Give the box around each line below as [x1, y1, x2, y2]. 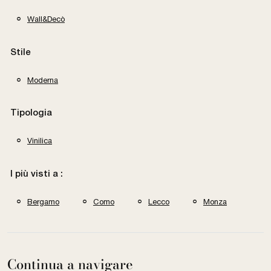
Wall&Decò [27, 14, 65, 24]
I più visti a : [10, 169, 63, 178]
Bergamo [27, 197, 59, 206]
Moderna [27, 75, 58, 85]
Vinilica [27, 136, 52, 146]
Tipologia [10, 109, 52, 118]
